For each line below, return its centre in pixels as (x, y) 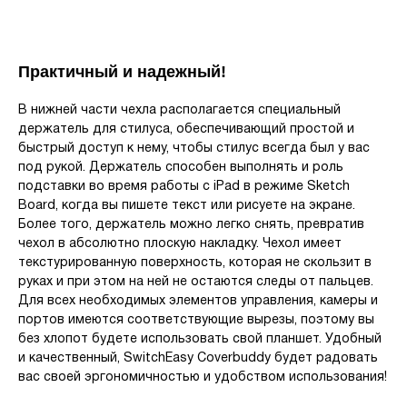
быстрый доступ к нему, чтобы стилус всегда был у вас (194, 149)
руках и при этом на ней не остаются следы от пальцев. (196, 283)
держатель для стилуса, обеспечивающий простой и (186, 130)
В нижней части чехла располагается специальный (179, 111)
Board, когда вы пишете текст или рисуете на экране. (187, 206)
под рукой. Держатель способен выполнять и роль (181, 168)
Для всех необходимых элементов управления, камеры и (198, 302)
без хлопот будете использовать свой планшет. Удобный (200, 340)
